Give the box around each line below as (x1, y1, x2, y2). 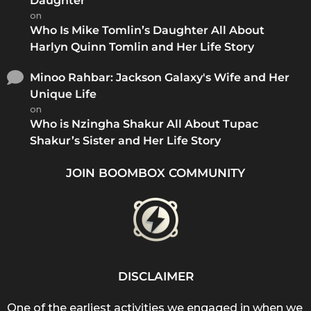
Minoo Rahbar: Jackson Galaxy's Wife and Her (30, 71, 289, 85)
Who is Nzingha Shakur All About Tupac (30, 117, 258, 131)
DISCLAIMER (117, 269, 194, 284)
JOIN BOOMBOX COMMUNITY (66, 165, 245, 180)
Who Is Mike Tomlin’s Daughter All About (30, 24, 264, 37)
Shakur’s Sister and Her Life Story (30, 134, 221, 148)
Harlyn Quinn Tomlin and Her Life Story (30, 40, 254, 54)
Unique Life (30, 87, 96, 101)
